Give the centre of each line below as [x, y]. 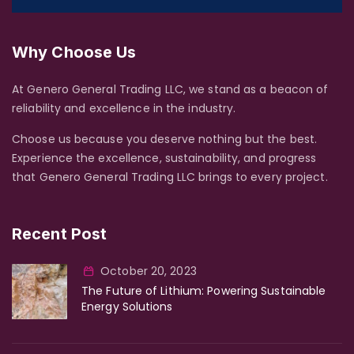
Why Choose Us [74, 52]
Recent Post [60, 233]
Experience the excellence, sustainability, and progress [164, 158]
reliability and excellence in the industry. [124, 108]
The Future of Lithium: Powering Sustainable [204, 290]
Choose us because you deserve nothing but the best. [165, 139]
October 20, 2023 [149, 271]
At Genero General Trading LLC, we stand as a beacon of [170, 89]
